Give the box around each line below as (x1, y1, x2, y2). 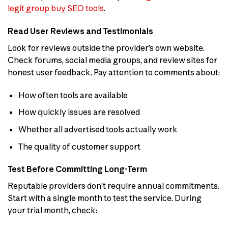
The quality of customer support (18, 141, 140, 152)
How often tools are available (18, 90, 128, 100)
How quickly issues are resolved (18, 107, 140, 118)
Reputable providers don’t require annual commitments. (8, 181, 219, 191)
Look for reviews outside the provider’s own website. (8, 43, 205, 53)
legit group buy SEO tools (8, 3, 104, 14)
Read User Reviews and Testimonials (8, 26, 153, 37)
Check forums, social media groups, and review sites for (8, 55, 217, 66)
